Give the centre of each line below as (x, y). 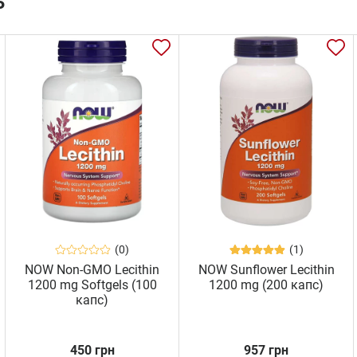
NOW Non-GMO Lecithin (92, 270)
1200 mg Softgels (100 (92, 285)
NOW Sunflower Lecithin (266, 270)
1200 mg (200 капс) (267, 285)
